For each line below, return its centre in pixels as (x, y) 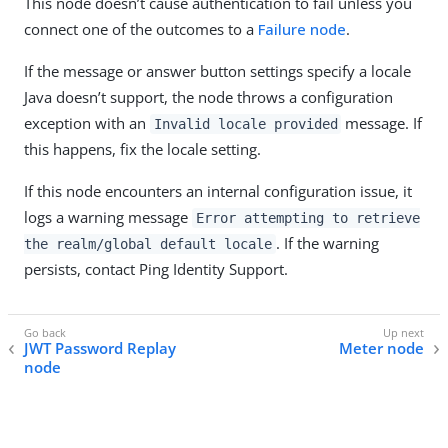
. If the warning (327, 243)
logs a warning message (108, 217)
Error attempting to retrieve (307, 218)
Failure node (302, 29)
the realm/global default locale (148, 244)
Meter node (381, 348)
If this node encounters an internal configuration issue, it (218, 191)
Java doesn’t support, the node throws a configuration (208, 97)
